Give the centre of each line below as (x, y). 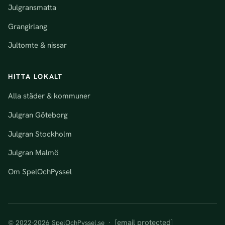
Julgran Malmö (33, 153)
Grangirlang (28, 26)
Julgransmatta (32, 7)
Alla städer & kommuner (49, 96)
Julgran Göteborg (38, 115)
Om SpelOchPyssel (40, 172)
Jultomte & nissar (37, 45)
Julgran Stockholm (40, 134)
